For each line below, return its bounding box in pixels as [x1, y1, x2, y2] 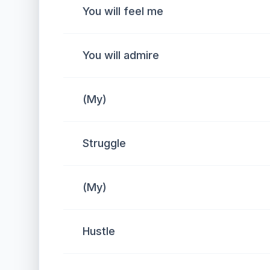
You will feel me [83, 5, 163, 17]
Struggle [83, 137, 126, 149]
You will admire [83, 49, 159, 61]
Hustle [83, 225, 115, 237]
